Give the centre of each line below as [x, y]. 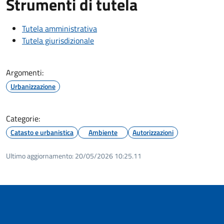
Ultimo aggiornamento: [40, 155]
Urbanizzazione [33, 86]
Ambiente [103, 132]
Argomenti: [25, 72]
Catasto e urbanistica [42, 132]
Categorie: [23, 118]
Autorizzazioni [153, 132]
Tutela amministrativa [59, 28]
